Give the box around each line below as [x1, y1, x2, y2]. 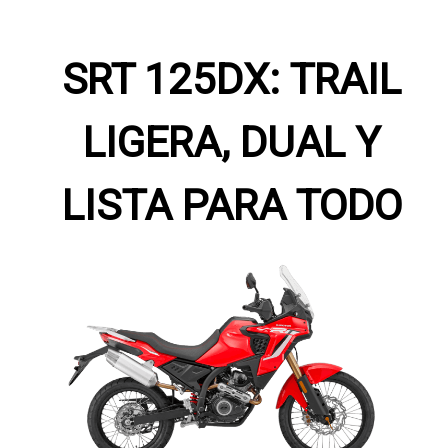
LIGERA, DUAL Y [83, 117, 380, 167]
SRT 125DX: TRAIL [62, 54, 401, 104]
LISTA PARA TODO [61, 180, 402, 230]
